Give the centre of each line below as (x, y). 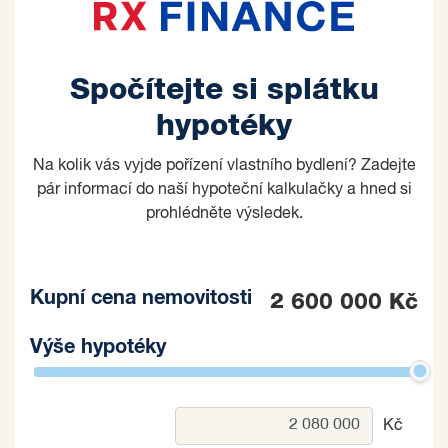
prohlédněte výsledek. (224, 213)
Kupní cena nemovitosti (141, 297)
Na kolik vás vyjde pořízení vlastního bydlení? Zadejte (224, 165)
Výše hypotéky (98, 346)
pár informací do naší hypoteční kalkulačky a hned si (224, 189)
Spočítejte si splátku (224, 89)
